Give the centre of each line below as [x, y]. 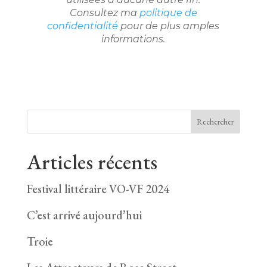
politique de [168, 13]
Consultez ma [104, 13]
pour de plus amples [169, 26]
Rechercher [215, 122]
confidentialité [83, 26]
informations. [133, 39]
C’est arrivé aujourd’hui [84, 215]
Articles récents [92, 162]
